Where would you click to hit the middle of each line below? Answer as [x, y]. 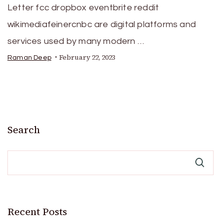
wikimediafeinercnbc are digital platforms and [102, 24]
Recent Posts [37, 211]
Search [24, 129]
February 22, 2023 [87, 57]
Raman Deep [29, 57]
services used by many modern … [76, 41]
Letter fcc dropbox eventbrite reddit [83, 7]
